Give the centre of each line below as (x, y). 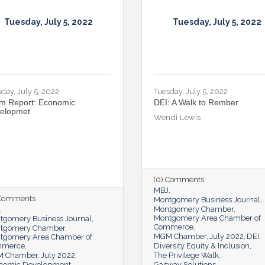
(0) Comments (179, 179)
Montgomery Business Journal (207, 199)
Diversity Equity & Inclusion (202, 245)
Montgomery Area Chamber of (207, 218)
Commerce (174, 227)
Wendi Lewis (177, 117)
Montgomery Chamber (194, 209)
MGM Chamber (180, 236)
